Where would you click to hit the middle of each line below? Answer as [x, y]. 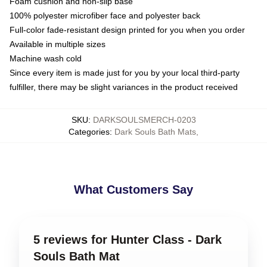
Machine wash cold [46, 58]
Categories [89, 131]
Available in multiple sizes [58, 44]
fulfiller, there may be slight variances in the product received [124, 87]
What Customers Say [133, 189]
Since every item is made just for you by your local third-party [125, 72]
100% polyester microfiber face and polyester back [105, 15]
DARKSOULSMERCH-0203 [144, 119]
